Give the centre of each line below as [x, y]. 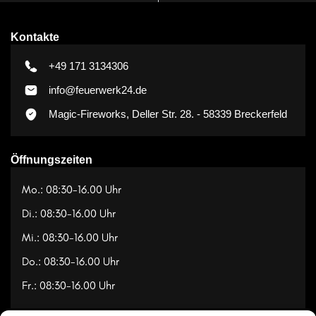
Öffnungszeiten [51, 159]
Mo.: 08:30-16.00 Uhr [72, 189]
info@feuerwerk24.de [98, 90]
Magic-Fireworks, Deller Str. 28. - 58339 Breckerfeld [168, 114]
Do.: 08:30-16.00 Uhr [71, 261]
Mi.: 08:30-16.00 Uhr [70, 237]
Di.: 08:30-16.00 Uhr [69, 213]
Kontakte [35, 37]
